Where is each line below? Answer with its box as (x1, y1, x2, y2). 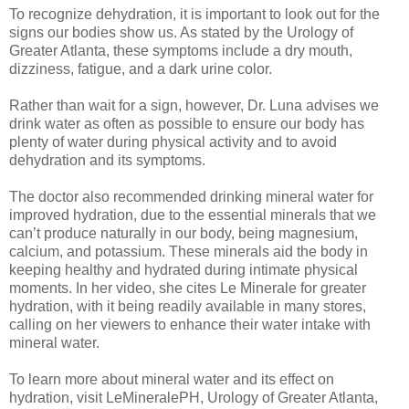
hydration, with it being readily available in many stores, (9, 298, 366, 314)
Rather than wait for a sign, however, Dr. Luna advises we (9, 97, 379, 113)
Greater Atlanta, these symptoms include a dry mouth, (9, 42, 352, 58)
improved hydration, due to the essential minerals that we (9, 206, 376, 223)
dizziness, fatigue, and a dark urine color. (9, 60, 272, 77)
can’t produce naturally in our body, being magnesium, (9, 225, 358, 241)
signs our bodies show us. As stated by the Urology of (9, 24, 353, 40)
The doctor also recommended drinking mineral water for (9, 188, 373, 204)
